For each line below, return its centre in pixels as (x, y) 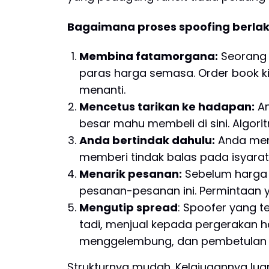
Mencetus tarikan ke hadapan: (167, 107)
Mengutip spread (128, 208)
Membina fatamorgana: (149, 56)
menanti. (102, 90)
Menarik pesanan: (131, 174)
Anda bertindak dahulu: (147, 141)
